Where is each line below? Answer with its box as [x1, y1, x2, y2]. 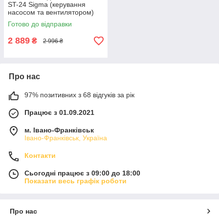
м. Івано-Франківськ [24, 126, 94, 134]
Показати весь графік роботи [24, 177, 127, 185]
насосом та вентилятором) [8, 8, 94, 17]
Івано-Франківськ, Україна [24, 134, 107, 142]
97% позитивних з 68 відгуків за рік [24, 91, 134, 99]
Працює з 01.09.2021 [24, 109, 94, 117]
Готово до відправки [8, 20, 72, 28]
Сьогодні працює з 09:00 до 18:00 [24, 169, 140, 177]
